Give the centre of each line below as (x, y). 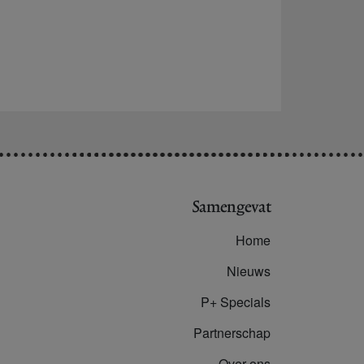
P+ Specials (236, 302)
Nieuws (249, 271)
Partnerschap (232, 333)
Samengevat (232, 207)
